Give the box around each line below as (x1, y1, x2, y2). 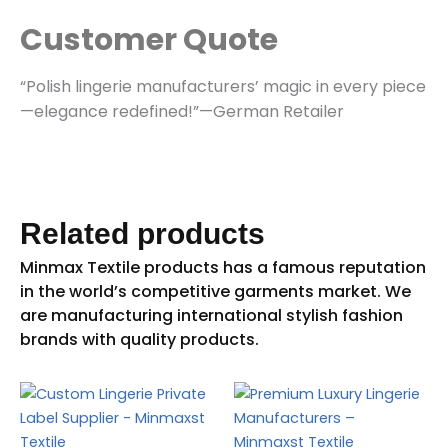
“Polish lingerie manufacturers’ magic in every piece (20, 74, 426, 98)
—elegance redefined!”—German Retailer (20, 99, 344, 123)
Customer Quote (20, 18, 278, 61)
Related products (20, 217, 265, 251)
